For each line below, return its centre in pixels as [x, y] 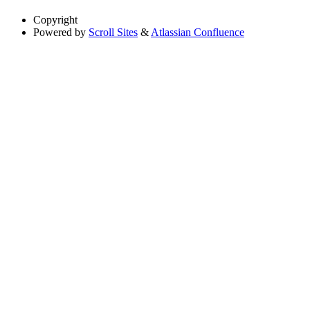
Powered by [60, 33]
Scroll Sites [113, 33]
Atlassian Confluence [198, 33]
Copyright [55, 20]
